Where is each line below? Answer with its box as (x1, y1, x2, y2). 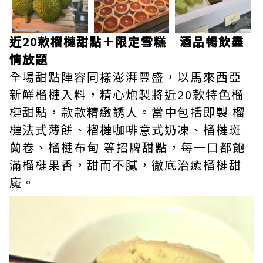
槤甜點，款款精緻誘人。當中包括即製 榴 (9, 103, 245, 121)
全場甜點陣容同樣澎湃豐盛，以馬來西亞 (9, 68, 242, 86)
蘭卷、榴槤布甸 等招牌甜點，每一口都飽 (9, 139, 245, 156)
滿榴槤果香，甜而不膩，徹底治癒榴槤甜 (9, 156, 242, 174)
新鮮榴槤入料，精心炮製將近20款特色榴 (9, 86, 244, 103)
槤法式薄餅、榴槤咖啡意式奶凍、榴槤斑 (9, 121, 242, 139)
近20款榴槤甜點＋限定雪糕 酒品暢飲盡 (9, 33, 244, 50)
